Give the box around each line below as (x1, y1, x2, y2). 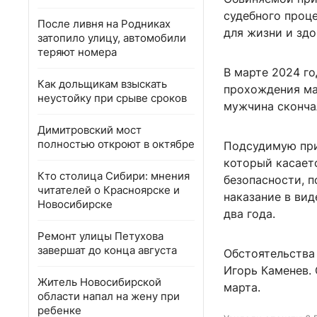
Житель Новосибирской (38, 275, 161, 289)
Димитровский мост (38, 123, 142, 137)
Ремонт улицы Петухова (38, 229, 163, 243)
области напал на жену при (38, 289, 180, 303)
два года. (224, 207, 275, 221)
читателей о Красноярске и (38, 183, 180, 197)
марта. (224, 280, 260, 295)
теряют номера (38, 45, 117, 59)
